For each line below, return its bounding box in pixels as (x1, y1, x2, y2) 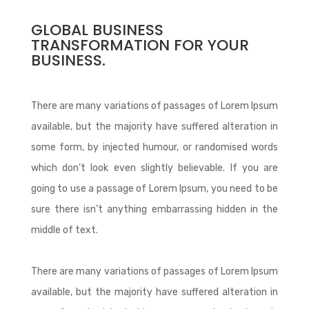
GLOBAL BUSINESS (30, 19, 163, 41)
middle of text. (30, 224, 98, 237)
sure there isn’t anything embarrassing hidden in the (30, 203, 279, 216)
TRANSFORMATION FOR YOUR (30, 34, 249, 57)
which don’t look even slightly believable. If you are (30, 162, 279, 175)
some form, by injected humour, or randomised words (30, 141, 279, 154)
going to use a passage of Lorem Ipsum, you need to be (30, 183, 279, 195)
